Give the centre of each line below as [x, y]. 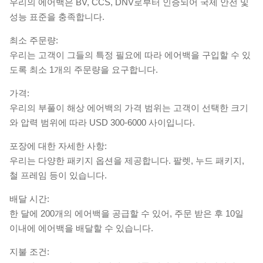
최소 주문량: [34, 40]
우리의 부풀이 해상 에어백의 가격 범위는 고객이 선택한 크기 [129, 107]
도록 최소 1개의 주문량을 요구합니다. [84, 69]
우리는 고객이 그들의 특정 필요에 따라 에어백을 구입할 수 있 [130, 55]
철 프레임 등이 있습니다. [58, 175]
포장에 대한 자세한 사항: [58, 146]
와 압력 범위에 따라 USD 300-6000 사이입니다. [102, 122]
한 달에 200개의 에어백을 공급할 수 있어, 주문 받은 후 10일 [127, 213]
